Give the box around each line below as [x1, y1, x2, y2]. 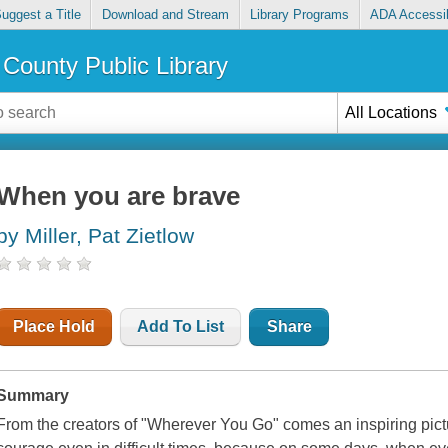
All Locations [345, 103, 438, 121]
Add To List [137, 318, 225, 336]
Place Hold [13, 318, 96, 336]
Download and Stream [101, 7, 229, 23]
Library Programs [250, 7, 350, 23]
